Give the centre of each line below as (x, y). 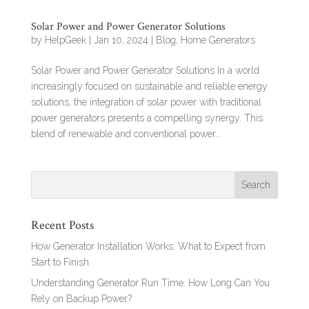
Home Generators (218, 40)
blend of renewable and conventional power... (126, 133)
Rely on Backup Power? (81, 298)
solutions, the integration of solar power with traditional (146, 102)
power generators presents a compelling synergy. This (147, 118)
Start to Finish (60, 262)
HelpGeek (65, 40)
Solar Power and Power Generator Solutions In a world (145, 70)
